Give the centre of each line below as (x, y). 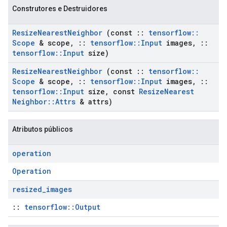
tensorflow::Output (62, 207)
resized (27, 189)
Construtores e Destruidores (60, 9)
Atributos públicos (43, 129)
